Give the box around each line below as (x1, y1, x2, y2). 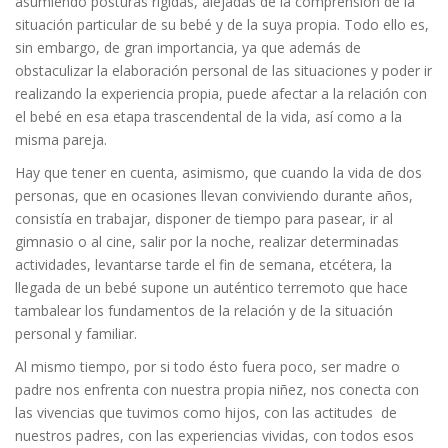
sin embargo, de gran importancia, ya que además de (15, 38, 361, 57)
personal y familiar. (15, 324, 137, 343)
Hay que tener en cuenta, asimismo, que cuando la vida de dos (15, 163, 422, 182)
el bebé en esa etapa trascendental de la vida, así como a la (15, 107, 402, 126)
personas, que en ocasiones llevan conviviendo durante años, (15, 186, 413, 205)
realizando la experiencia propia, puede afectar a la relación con (15, 84, 427, 103)
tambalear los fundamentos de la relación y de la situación (15, 301, 393, 320)
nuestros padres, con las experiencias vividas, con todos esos (15, 426, 414, 445)
